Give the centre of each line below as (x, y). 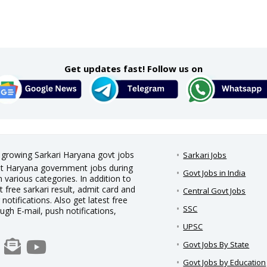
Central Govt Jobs (215, 191)
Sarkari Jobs (205, 155)
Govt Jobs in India (215, 173)
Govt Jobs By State (216, 245)
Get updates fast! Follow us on (133, 69)
